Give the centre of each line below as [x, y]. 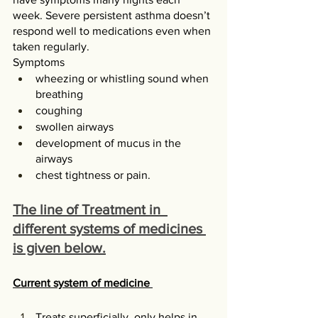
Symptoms [39, 62]
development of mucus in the [110, 143]
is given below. [59, 248]
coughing [59, 110]
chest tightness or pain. [93, 175]
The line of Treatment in [90, 209]
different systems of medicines [109, 229]
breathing [59, 94]
